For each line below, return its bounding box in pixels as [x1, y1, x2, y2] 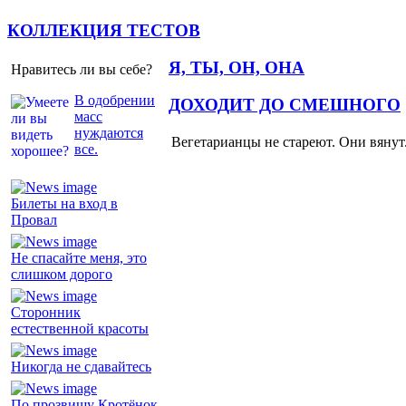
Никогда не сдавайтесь [11, 358, 151, 374]
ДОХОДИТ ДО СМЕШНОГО [169, 94, 401, 114]
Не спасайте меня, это [11, 249, 147, 266]
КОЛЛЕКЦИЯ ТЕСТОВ [7, 21, 200, 41]
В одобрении [74, 92, 155, 108]
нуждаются [74, 124, 143, 140]
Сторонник [11, 304, 81, 320]
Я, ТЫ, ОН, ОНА [169, 57, 304, 77]
